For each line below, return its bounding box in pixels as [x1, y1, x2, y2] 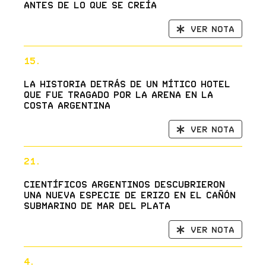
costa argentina [23, 100, 110, 111]
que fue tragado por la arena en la [23, 89, 213, 100]
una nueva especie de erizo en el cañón [23, 189, 236, 201]
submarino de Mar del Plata [23, 200, 170, 211]
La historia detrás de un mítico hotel [23, 78, 230, 90]
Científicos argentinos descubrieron [23, 179, 225, 190]
